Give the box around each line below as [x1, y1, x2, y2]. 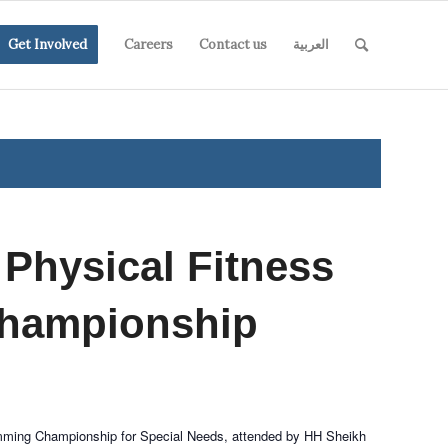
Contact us [199, 36, 267, 53]
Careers [124, 36, 173, 53]
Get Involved [8, 36, 87, 53]
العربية [293, 36, 329, 53]
